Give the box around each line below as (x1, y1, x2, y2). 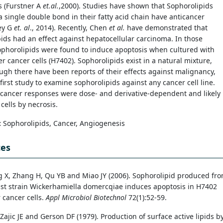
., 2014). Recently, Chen (30, 22, 109, 32)
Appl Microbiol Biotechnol (46, 192, 126, 202)
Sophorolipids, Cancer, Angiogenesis (1, 118, 125, 128)
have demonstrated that (127, 22, 208, 32)
